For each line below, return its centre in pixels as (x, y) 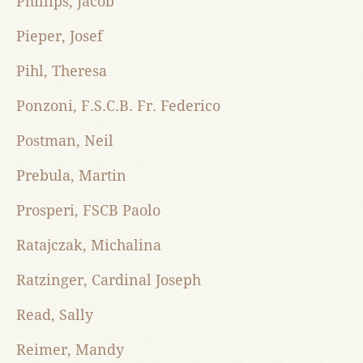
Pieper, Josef (60, 36)
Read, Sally (55, 315)
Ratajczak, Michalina (89, 246)
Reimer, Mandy (70, 350)
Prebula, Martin (71, 176)
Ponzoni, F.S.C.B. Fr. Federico (118, 106)
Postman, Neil (65, 141)
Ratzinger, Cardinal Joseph (109, 280)
